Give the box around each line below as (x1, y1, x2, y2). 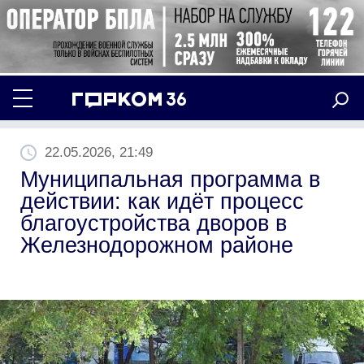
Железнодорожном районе (20, 232, 293, 258)
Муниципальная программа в (20, 167, 320, 192)
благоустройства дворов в (20, 210, 287, 236)
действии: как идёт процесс (20, 188, 304, 214)
